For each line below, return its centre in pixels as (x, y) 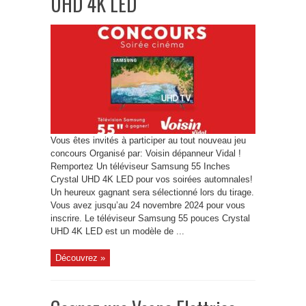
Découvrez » (80, 258)
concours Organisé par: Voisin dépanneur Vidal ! (146, 153)
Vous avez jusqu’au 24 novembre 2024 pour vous (148, 205)
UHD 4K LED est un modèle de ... (117, 231)
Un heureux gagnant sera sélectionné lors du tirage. (152, 192)
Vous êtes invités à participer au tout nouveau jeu (148, 140)
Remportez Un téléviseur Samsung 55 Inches (140, 166)
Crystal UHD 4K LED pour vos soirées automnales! (152, 179)
